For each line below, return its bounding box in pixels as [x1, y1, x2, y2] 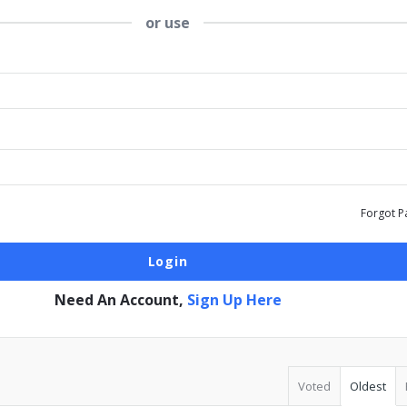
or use [145, 13, 190, 33]
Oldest [350, 378, 386, 394]
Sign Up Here [186, 290, 282, 310]
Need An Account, [54, 290, 187, 310]
